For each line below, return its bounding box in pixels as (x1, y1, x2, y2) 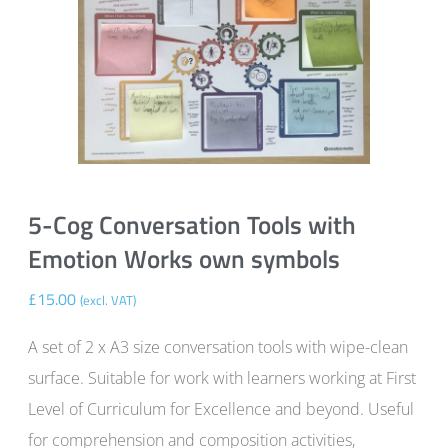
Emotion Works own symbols (28, 240, 340, 279)
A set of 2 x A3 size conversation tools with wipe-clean (28, 336, 408, 359)
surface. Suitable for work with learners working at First (28, 367, 416, 390)
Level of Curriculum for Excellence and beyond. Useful (28, 398, 414, 421)
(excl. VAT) (80, 290, 136, 311)
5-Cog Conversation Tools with (28, 206, 356, 245)
